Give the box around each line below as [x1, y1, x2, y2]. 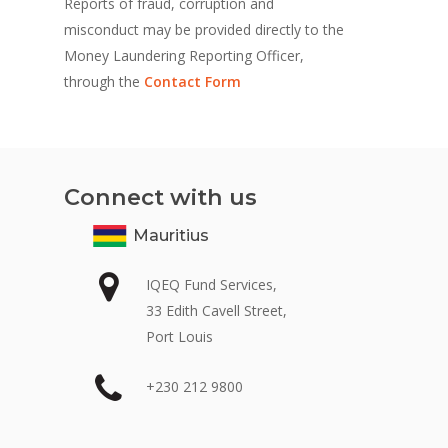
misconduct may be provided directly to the [64, 20, 345, 40]
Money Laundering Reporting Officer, [64, 46, 305, 66]
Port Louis [146, 327, 213, 347]
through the [64, 72, 145, 92]
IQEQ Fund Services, [146, 275, 277, 295]
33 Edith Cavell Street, [146, 301, 287, 321]
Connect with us [64, 182, 258, 211]
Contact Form [144, 72, 242, 92]
